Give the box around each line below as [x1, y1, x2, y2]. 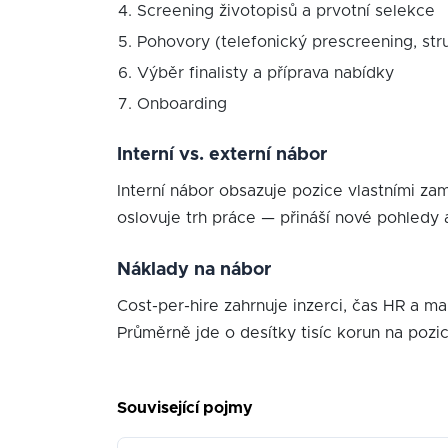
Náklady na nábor [117, 261, 271, 279]
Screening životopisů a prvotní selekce [137, 3, 435, 19]
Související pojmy [117, 400, 253, 416]
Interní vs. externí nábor [117, 146, 327, 164]
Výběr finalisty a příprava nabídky [137, 65, 394, 81]
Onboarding [137, 96, 227, 112]
